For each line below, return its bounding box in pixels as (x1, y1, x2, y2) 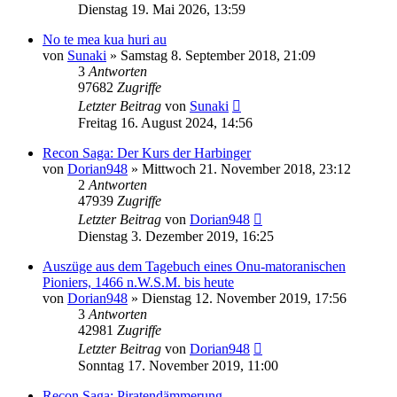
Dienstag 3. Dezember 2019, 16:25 (78, 228, 274, 244)
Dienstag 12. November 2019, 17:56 (142, 290, 346, 306)
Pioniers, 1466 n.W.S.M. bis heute (43, 274, 234, 290)
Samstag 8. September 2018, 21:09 (121, 47, 315, 63)
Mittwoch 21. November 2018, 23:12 (142, 160, 351, 176)
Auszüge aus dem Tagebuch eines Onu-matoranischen (43, 258, 346, 274)
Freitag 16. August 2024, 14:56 (78, 114, 253, 130)
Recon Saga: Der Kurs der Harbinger (43, 144, 251, 160)
